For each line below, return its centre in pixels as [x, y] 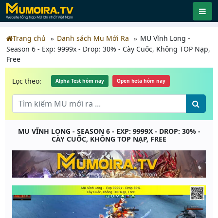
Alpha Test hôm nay [80, 81]
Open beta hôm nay [141, 81]
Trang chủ [29, 38]
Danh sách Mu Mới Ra [93, 38]
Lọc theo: [27, 81]
